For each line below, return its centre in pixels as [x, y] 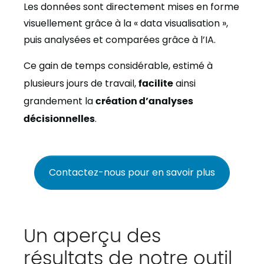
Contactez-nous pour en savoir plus [132, 172]
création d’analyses [144, 100]
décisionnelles [59, 118]
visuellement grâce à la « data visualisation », [126, 23]
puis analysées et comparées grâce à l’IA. [120, 40]
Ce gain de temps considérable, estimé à [118, 66]
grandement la [60, 101]
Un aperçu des [92, 234]
